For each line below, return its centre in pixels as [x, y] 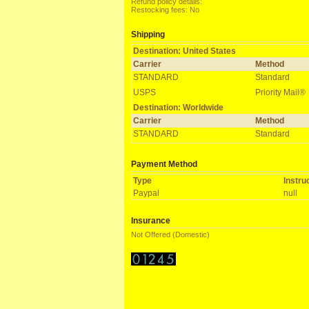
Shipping [148, 34]
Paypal [146, 193]
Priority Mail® [280, 92]
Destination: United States [185, 51]
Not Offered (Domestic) [170, 235]
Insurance [151, 221]
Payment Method [164, 164]
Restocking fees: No [165, 10]
